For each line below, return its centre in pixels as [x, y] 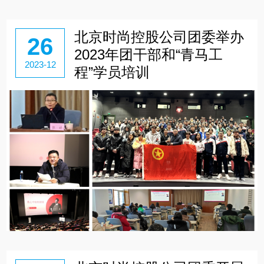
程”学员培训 [112, 72]
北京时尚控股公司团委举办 [159, 37]
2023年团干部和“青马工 [148, 55]
